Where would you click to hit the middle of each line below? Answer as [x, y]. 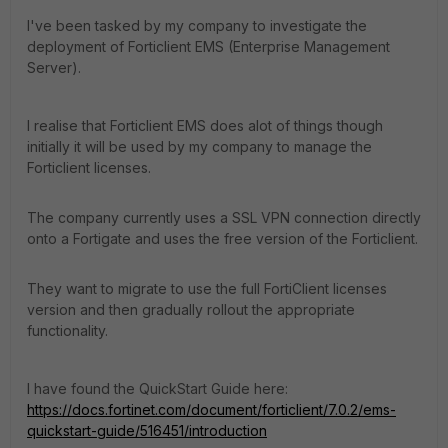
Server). [54, 67]
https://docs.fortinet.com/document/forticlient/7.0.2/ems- [211, 409]
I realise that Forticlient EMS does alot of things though [205, 125]
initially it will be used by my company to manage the [199, 146]
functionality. [67, 330]
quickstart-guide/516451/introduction [147, 430]
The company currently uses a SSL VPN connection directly [224, 217]
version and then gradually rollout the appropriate [191, 309]
